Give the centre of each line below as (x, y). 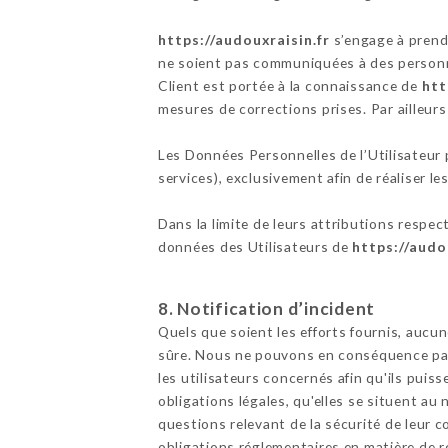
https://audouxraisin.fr (243, 39)
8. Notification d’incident (266, 308)
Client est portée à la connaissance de (289, 85)
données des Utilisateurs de (255, 246)
